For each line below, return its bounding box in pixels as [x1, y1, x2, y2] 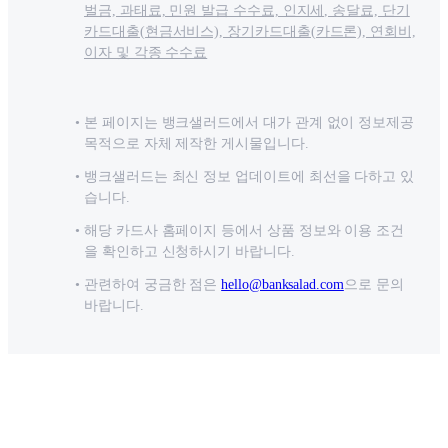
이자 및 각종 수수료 [84, 45, 208, 61]
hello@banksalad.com [221, 277, 344, 293]
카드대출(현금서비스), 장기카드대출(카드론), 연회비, [84, 24, 416, 40]
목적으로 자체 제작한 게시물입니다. [84, 136, 309, 152]
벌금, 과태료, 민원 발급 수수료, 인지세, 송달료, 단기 [84, 3, 410, 19]
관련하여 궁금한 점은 [84, 277, 218, 293]
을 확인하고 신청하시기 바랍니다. [84, 244, 295, 260]
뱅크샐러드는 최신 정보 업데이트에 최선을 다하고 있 [84, 169, 415, 185]
